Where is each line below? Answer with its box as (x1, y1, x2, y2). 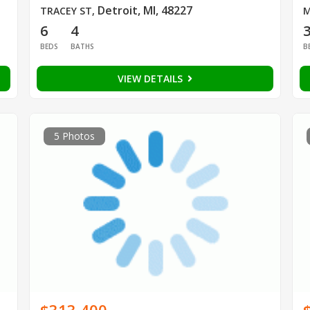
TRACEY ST (39, 4, 92, 18)
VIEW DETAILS (117, 72, 185, 86)
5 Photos (53, 129, 95, 143)
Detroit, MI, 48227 (97, 3, 192, 19)
